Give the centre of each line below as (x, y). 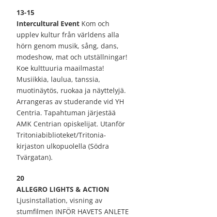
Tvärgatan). (35, 157)
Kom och (94, 24)
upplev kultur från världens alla (68, 35)
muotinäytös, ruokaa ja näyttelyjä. (71, 91)
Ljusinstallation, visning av (59, 201)
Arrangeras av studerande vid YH (70, 102)
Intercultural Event (48, 24)
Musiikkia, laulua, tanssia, (58, 79)
